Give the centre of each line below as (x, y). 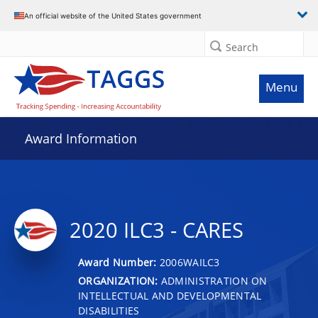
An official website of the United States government (113, 15)
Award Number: (119, 262)
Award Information (81, 138)
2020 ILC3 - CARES (157, 230)
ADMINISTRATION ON (213, 280)
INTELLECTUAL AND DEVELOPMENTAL (170, 295)
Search (242, 47)
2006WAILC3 (190, 262)
